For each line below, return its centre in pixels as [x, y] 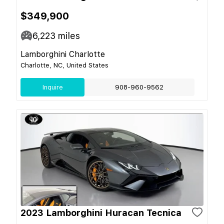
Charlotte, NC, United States [64, 65]
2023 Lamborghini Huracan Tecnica [101, 212]
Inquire [52, 87]
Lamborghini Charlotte [63, 54]
